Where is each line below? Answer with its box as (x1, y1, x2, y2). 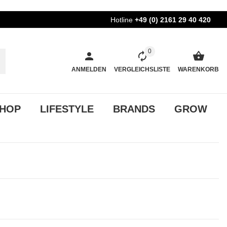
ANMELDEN (71, 65, 106, 73)
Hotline (108, 15, 135, 24)
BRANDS (113, 103, 155, 115)
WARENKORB (178, 65, 219, 73)
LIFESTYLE (40, 103, 94, 115)
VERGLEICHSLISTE (114, 65, 170, 73)
